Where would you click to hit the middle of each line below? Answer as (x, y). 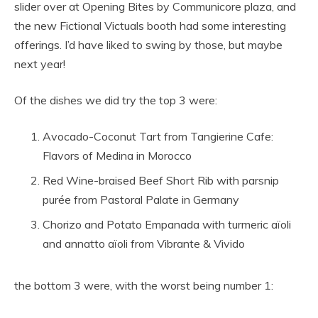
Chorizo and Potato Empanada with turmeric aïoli (167, 225)
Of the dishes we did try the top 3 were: (116, 100)
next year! (40, 64)
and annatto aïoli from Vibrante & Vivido (144, 244)
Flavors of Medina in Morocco (117, 156)
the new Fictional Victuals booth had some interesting (150, 26)
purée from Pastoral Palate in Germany (141, 200)
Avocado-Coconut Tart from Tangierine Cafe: (158, 137)
